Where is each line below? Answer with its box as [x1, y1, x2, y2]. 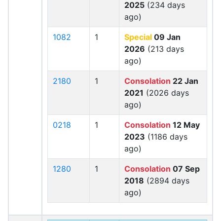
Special [124, 32, 152, 42]
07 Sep [171, 164, 200, 174]
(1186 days [145, 132, 187, 142]
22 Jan [171, 76, 198, 86]
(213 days [145, 44, 184, 54]
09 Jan [152, 32, 181, 42]
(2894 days [144, 176, 189, 185]
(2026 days [144, 88, 189, 98]
